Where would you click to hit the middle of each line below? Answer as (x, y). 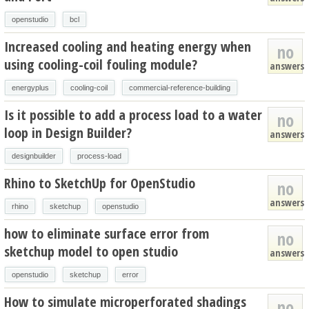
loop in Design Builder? (68, 132)
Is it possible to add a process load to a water (133, 114)
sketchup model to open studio (91, 251)
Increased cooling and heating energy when (128, 46)
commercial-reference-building (180, 87)
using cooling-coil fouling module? (101, 64)
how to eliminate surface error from (107, 233)
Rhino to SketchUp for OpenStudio (100, 183)
